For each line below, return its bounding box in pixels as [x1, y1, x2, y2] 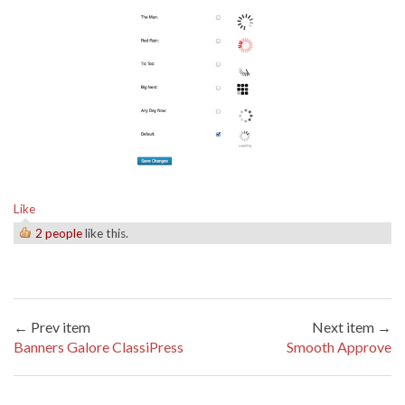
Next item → [312, 318, 391, 336]
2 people [35, 226, 82, 241]
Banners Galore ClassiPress [14, 338, 184, 356]
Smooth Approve [287, 338, 391, 356]
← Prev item [14, 318, 90, 336]
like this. [82, 226, 128, 241]
